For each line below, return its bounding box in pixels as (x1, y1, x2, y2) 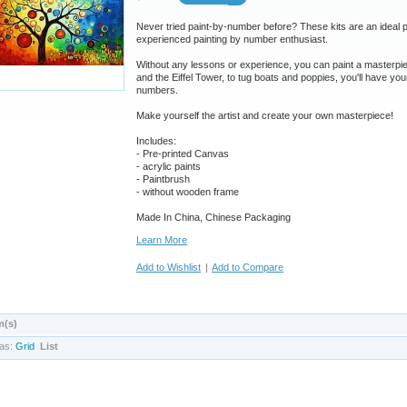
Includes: (136, 134, 176, 146)
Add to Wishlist (136, 261, 201, 273)
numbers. (136, 84, 178, 95)
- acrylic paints (136, 160, 201, 172)
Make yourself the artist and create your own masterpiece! (136, 109, 393, 121)
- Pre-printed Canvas (136, 147, 229, 159)
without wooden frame (143, 185, 239, 197)
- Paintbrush (136, 173, 190, 184)
